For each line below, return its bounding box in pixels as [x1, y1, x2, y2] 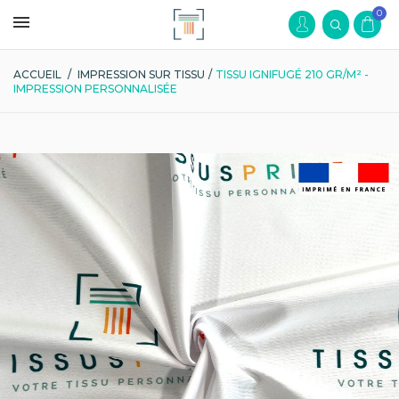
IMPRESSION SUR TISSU [77, 68, 205, 81]
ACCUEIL [13, 68, 61, 81]
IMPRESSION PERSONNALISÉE [13, 82, 177, 95]
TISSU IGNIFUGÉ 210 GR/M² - [216, 68, 369, 81]
